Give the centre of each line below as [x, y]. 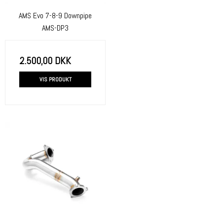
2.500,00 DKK [45, 60]
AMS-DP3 [55, 28]
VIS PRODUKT [55, 79]
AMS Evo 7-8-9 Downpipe [55, 16]
